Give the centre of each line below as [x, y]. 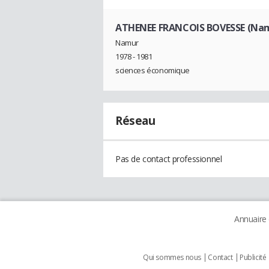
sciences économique [153, 71]
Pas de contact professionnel [169, 159]
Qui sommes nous [172, 258]
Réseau [135, 121]
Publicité [253, 258]
